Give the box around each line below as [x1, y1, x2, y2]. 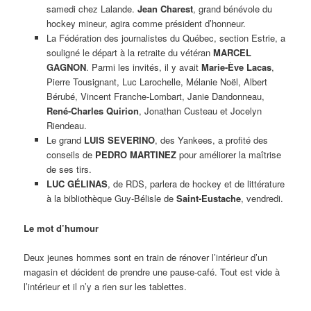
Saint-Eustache [176, 192, 241, 205]
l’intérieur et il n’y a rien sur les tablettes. [24, 279, 187, 293]
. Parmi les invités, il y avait [85, 60, 201, 74]
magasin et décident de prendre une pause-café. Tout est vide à [24, 264, 280, 278]
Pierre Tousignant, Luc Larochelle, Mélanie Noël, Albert [46, 75, 267, 89]
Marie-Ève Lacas [201, 60, 271, 74]
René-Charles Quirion [46, 104, 139, 118]
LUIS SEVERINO [83, 133, 155, 147]
